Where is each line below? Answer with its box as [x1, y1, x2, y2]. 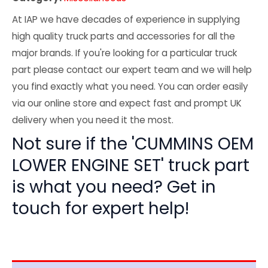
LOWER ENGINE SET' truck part [12, 154, 249, 178]
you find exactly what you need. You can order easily [12, 80, 248, 93]
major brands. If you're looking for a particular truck [12, 47, 237, 60]
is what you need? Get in [12, 175, 216, 199]
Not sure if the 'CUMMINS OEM [12, 132, 254, 156]
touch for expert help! [12, 197, 189, 221]
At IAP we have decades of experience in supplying [12, 13, 240, 26]
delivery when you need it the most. [12, 114, 173, 127]
